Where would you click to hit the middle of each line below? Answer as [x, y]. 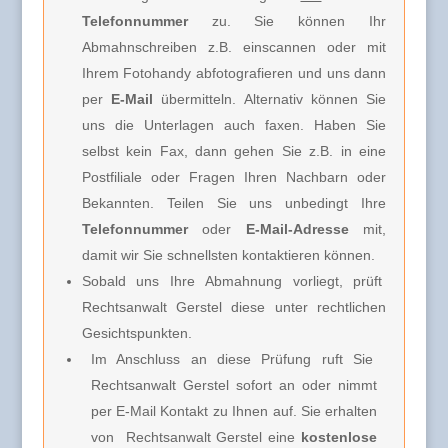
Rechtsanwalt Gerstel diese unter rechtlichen [234, 306]
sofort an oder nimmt [306, 384]
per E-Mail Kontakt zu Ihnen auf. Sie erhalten [234, 410]
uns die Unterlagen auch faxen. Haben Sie [234, 124]
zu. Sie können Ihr [287, 20]
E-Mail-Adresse [297, 228]
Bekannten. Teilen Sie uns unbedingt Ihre [234, 202]
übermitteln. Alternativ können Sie [274, 98]
